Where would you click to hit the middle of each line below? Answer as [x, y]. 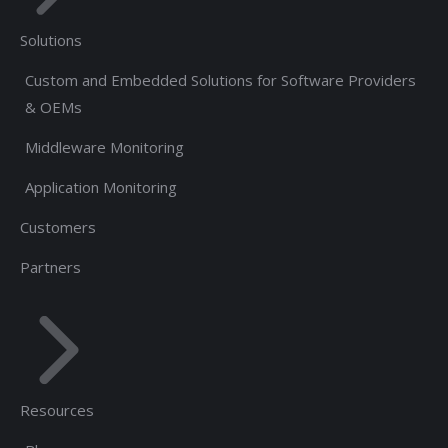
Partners [50, 267]
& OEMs [53, 107]
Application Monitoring [101, 187]
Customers [58, 227]
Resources [57, 410]
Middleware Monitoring [104, 147]
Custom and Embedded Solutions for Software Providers [220, 80]
